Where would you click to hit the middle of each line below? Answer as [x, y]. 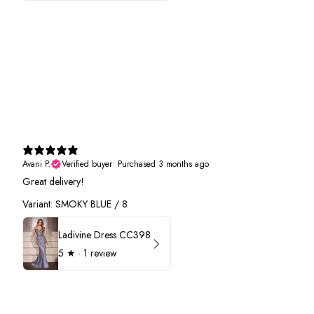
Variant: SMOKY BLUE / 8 [75, 204]
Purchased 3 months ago [163, 164]
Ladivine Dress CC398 [104, 234]
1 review [100, 253]
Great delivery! [53, 182]
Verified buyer [87, 164]
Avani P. [37, 164]
